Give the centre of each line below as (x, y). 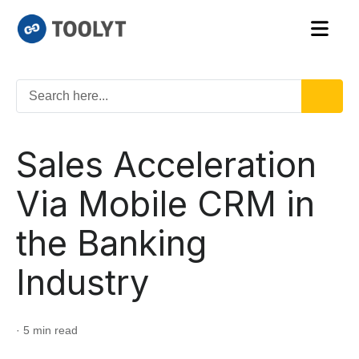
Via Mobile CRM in (165, 203)
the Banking (111, 242)
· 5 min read (47, 330)
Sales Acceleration (166, 164)
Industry (83, 282)
